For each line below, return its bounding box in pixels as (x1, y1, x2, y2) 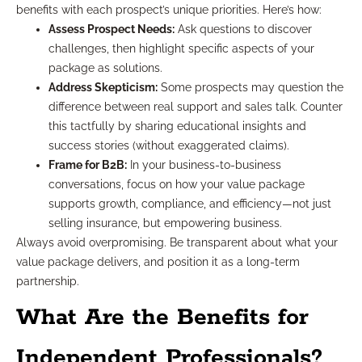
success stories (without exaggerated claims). (48, 139, 289, 153)
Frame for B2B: (48, 158, 127, 172)
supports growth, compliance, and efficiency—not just (48, 197, 331, 211)
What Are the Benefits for (16, 303, 309, 333)
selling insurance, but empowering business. (48, 217, 282, 230)
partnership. (16, 275, 79, 288)
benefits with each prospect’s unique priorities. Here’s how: (16, 3, 322, 17)
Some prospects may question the (158, 81, 343, 95)
